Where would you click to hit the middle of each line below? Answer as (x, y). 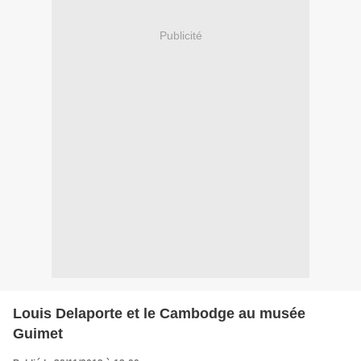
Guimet (38, 333)
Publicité (180, 36)
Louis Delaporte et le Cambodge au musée (159, 313)
